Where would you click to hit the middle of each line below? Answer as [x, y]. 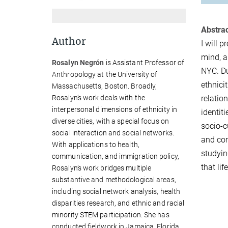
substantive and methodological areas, [114, 179]
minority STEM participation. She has [111, 215]
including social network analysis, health [116, 191]
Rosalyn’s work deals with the [98, 97]
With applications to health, [96, 144]
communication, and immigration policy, [116, 156]
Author [69, 41]
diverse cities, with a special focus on [110, 121]
